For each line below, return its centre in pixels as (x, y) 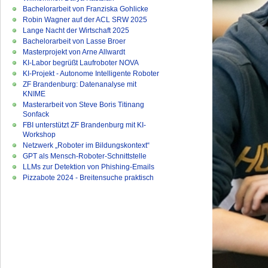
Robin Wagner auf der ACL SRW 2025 (85, 20)
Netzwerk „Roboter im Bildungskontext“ (86, 145)
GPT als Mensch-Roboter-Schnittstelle (85, 156)
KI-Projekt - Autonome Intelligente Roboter (91, 74)
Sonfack (36, 114)
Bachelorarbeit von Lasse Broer (74, 41)
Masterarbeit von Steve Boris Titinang (83, 105)
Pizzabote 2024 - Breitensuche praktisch (88, 178)
